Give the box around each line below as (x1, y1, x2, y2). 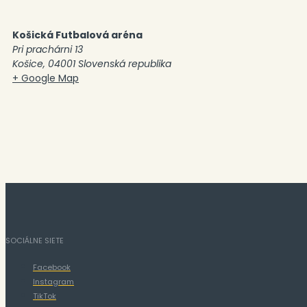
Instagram (33, 276, 74, 288)
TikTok (33, 291, 56, 302)
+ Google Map (12, 71, 79, 86)
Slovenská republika (78, 57, 171, 71)
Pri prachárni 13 (12, 42, 83, 57)
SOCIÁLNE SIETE (5, 235, 64, 247)
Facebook (33, 262, 71, 273)
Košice (12, 57, 43, 71)
